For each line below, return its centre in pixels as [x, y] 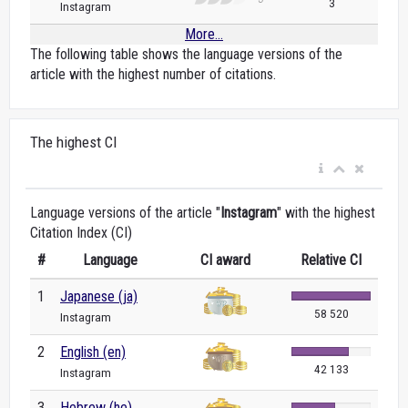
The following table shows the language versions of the [186, 54]
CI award [225, 260]
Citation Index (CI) [81, 233]
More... [204, 34]
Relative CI [331, 260]
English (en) [93, 352]
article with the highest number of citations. [153, 74]
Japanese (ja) [99, 296]
